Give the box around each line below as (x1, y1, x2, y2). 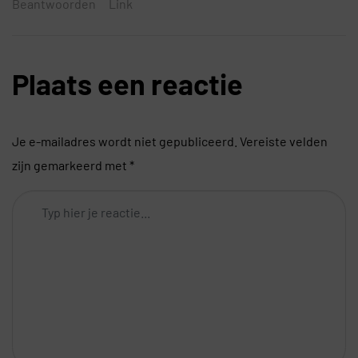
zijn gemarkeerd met (12, 157, 129, 173)
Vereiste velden (240, 133, 328, 149)
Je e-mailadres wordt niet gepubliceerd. (12, 133, 237, 149)
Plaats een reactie (12, 66, 243, 101)
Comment (11, 193, 66, 209)
